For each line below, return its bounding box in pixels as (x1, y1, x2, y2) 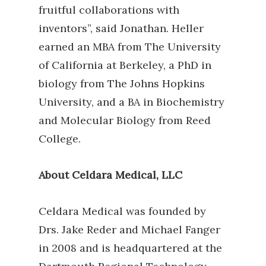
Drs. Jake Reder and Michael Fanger (39, 223, 220, 236)
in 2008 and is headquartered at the (39, 241, 222, 255)
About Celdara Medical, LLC (39, 168, 182, 182)
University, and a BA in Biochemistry (39, 95, 224, 109)
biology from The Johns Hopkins (39, 77, 205, 90)
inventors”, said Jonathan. (39, 21, 172, 35)
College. (39, 132, 81, 145)
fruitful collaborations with (39, 3, 179, 17)
